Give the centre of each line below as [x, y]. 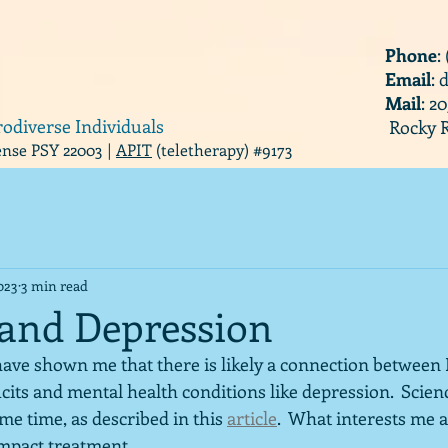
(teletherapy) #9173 [222, 149]
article [252, 418]
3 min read [54, 285]
